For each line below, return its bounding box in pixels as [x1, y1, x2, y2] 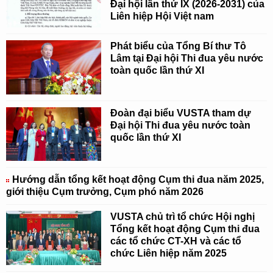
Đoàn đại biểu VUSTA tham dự [110, 107, 252, 118]
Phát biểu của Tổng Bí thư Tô [110, 41, 247, 52]
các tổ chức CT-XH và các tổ [110, 236, 242, 247]
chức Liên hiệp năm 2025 [110, 248, 227, 259]
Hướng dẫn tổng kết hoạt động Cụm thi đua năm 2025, [12, 174, 264, 185]
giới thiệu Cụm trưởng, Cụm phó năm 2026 [6, 186, 204, 197]
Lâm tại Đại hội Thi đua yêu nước [110, 53, 264, 64]
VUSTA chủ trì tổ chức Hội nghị [110, 211, 255, 222]
